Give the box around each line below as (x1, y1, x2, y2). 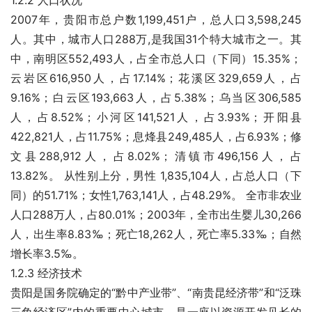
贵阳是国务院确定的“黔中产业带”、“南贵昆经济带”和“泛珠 (10, 286, 302, 299)
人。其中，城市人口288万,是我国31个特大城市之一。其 (10, 32, 302, 46)
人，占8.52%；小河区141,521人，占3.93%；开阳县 (10, 110, 302, 124)
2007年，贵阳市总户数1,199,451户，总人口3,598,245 (10, 13, 302, 26)
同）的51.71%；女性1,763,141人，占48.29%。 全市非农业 (10, 188, 302, 202)
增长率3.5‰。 (10, 247, 84, 260)
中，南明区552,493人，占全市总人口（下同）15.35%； (10, 52, 302, 65)
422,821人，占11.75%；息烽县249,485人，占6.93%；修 (10, 130, 302, 143)
